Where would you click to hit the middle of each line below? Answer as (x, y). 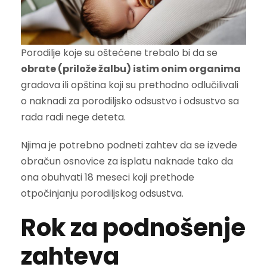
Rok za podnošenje (133, 228)
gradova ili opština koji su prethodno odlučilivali (130, 85)
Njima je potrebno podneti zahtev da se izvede (129, 145)
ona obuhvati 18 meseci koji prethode (108, 178)
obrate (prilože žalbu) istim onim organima (131, 69)
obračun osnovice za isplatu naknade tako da (127, 162)
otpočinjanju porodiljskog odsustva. (102, 194)
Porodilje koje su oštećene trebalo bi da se (119, 53)
